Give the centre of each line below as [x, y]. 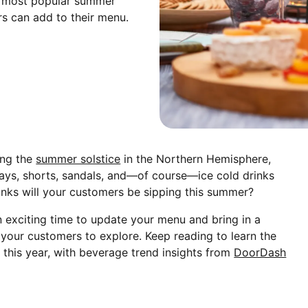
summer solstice [78, 158]
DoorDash [260, 252]
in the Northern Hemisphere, [196, 158]
